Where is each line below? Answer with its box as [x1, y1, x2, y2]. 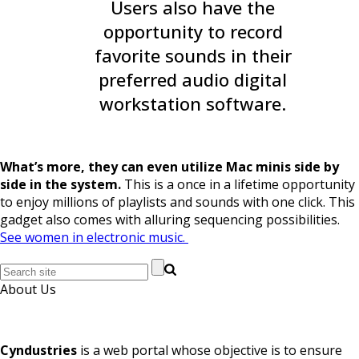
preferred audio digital [99, 67, 287, 92]
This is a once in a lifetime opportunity [121, 175, 355, 194]
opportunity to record [103, 19, 283, 44]
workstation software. [99, 91, 286, 116]
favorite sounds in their [94, 43, 292, 68]
